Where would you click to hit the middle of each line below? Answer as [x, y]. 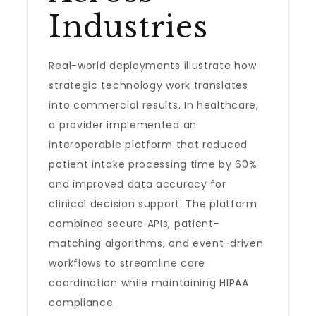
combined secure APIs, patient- [134, 224]
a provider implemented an [123, 125]
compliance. [83, 303]
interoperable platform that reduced [148, 145]
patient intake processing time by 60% [153, 164]
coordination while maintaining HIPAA [149, 283]
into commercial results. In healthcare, [154, 105]
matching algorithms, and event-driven [156, 243]
